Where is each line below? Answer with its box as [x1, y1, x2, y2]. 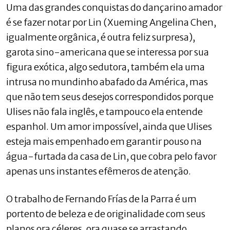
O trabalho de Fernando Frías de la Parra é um [6, 193, 197, 205]
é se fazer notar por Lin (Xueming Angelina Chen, [6, 16, 216, 28]
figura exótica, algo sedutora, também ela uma [6, 61, 205, 73]
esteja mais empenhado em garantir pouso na [6, 135, 202, 147]
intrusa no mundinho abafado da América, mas [6, 75, 208, 88]
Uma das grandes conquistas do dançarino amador [6, 1, 222, 13]
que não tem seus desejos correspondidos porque [6, 90, 214, 103]
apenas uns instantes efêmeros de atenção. [6, 165, 191, 177]
